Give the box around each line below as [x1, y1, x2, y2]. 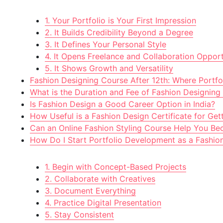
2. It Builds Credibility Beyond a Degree [45, 27, 193, 38]
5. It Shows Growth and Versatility [45, 63, 173, 74]
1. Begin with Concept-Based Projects [45, 162, 186, 172]
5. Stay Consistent [45, 210, 114, 220]
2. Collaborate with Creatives [45, 174, 155, 184]
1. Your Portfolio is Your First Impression [45, 15, 196, 26]
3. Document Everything [45, 186, 136, 196]
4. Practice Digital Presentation [45, 198, 161, 208]
